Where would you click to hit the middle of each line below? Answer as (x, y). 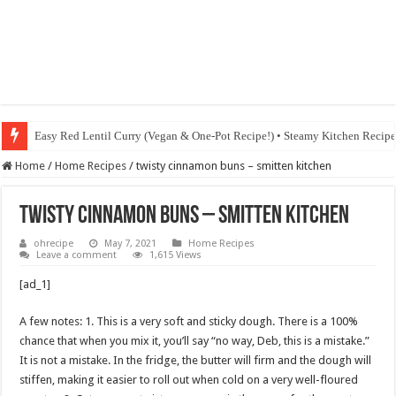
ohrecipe (54, 244)
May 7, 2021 (131, 244)
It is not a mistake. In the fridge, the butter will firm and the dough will (196, 360)
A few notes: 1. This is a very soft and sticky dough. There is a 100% (189, 321)
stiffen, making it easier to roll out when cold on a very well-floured (189, 380)
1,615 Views (176, 255)
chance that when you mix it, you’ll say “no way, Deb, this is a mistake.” (195, 341)
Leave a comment (77, 255)
